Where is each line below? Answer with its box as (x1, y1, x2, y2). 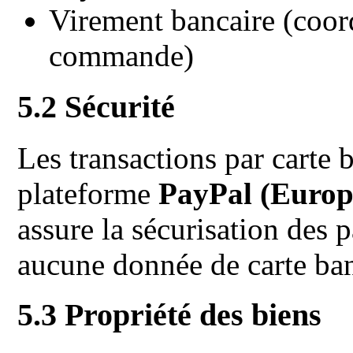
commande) (49, 39, 195, 73)
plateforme (17, 176, 159, 210)
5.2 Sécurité (17, 89, 176, 124)
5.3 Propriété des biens (17, 297, 322, 333)
